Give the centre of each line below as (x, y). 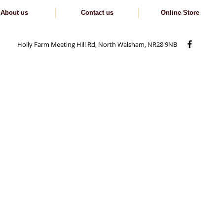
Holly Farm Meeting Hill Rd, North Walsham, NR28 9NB (97, 44)
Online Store (180, 13)
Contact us (97, 13)
